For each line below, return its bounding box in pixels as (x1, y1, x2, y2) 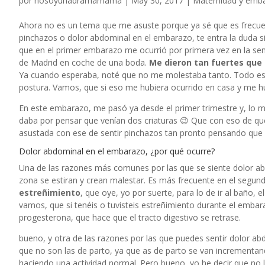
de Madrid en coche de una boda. (19, 57, 149, 69)
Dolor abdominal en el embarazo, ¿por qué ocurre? (19, 146, 215, 157)
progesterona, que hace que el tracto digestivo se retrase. (19, 212, 241, 224)
